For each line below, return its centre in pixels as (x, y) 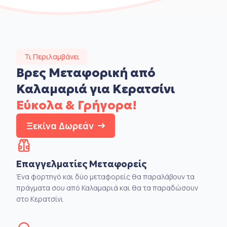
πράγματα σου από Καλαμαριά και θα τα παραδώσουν (107, 187)
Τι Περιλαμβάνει (52, 56)
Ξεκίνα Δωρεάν (60, 125)
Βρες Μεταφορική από (86, 73)
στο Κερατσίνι (40, 199)
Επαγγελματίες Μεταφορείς (81, 164)
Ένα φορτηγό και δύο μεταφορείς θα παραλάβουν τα (105, 176)
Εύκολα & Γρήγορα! (77, 105)
